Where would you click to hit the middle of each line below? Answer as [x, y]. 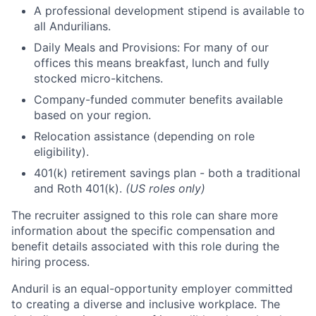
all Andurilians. [72, 26]
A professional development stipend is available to [169, 11]
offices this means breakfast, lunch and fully [152, 63]
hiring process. [50, 262]
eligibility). [61, 152]
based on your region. [92, 115]
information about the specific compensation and [143, 231]
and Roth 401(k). [80, 188]
